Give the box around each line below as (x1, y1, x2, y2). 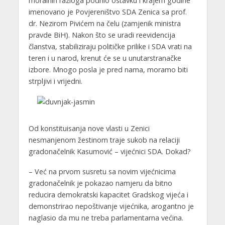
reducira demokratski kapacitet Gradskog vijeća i (28, 190, 188, 200)
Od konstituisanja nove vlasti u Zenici (28, 123, 150, 133)
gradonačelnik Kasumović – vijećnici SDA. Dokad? (28, 146, 191, 156)
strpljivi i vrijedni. (28, 76, 82, 86)
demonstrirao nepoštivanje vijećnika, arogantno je (28, 201, 194, 211)
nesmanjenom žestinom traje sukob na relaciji (28, 135, 180, 145)
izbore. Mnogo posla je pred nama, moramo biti (28, 64, 188, 74)
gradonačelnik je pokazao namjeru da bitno (28, 178, 172, 188)
